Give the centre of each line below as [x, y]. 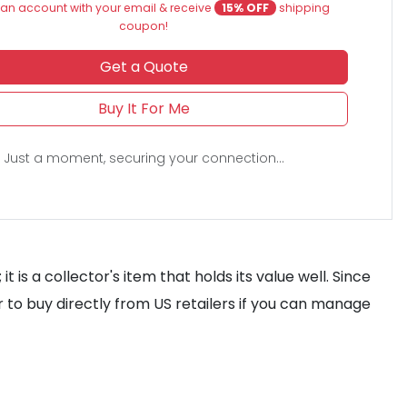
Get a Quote [144, 67]
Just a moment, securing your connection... [144, 158]
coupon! [144, 26]
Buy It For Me [144, 109]
